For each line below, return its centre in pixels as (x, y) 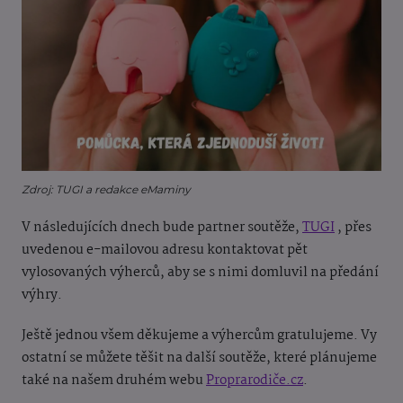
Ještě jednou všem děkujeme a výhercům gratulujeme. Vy (199, 336)
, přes (353, 228)
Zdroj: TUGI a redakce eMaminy (106, 190)
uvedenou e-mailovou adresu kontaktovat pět (165, 251)
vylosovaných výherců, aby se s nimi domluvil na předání (200, 273)
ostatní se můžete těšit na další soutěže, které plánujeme (199, 358)
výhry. (42, 296)
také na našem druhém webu (114, 381)
